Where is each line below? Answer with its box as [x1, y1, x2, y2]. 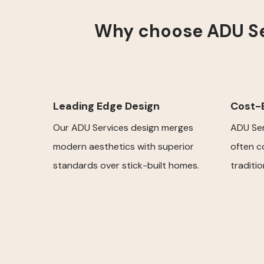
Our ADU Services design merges [53, 121, 193, 134]
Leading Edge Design [53, 98, 160, 113]
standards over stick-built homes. [53, 159, 199, 171]
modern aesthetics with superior [53, 140, 194, 153]
